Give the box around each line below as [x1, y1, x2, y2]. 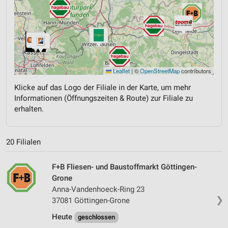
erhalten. [14, 104, 44, 114]
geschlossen [78, 213, 115, 221]
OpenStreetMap [140, 67, 180, 75]
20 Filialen [6, 137, 41, 147]
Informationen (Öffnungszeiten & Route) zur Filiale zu [14, 94, 193, 103]
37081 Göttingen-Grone [52, 195, 130, 205]
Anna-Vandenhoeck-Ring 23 [52, 184, 145, 194]
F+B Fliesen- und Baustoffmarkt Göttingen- [52, 162, 197, 172]
